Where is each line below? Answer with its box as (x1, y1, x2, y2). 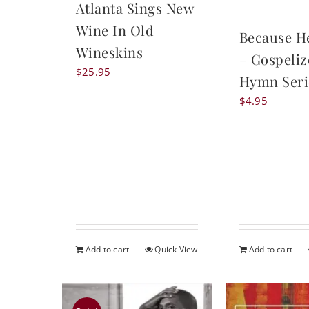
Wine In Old (75, 21, 154, 40)
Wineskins (75, 43, 143, 62)
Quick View (154, 243, 198, 255)
